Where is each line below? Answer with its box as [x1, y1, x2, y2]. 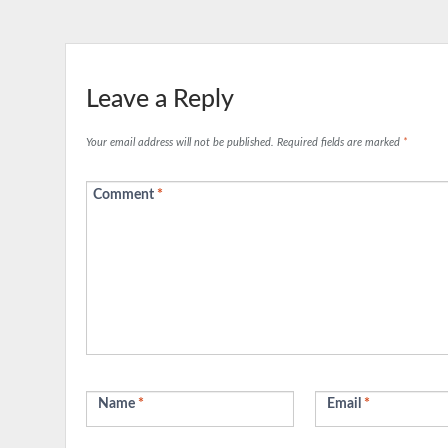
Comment [93, 187, 157, 202]
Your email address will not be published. [86, 136, 274, 148]
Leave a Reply [86, 87, 234, 113]
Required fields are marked [277, 136, 403, 148]
